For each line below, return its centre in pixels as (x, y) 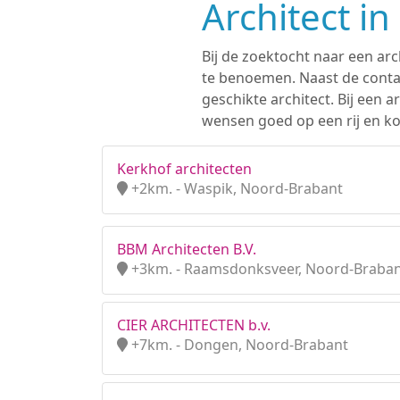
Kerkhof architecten (184, 169)
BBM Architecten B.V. (187, 249)
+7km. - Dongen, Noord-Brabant (238, 345)
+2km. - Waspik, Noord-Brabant (235, 188)
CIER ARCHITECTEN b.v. (194, 325)
